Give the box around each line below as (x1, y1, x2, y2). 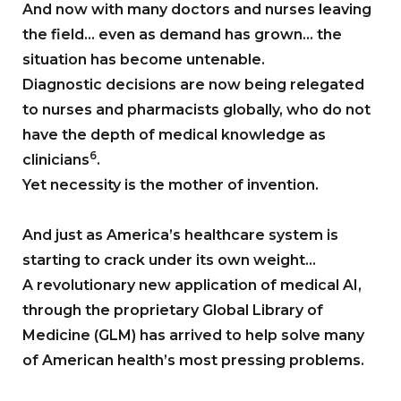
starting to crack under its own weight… (22, 251, 316, 269)
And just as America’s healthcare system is (22, 226, 338, 243)
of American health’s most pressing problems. (22, 351, 364, 369)
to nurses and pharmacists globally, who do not (22, 100, 371, 118)
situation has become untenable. (22, 50, 265, 68)
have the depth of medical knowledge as (22, 125, 326, 143)
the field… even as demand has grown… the (22, 25, 342, 43)
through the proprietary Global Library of (22, 301, 323, 319)
